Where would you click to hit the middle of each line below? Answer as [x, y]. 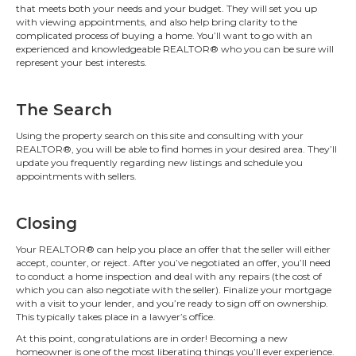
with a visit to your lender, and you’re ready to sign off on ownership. [172, 303]
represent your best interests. [81, 62]
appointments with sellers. [76, 176]
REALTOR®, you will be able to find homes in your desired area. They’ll [176, 149]
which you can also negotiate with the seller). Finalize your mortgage [174, 290]
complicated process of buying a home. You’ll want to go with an [164, 35]
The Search [64, 110]
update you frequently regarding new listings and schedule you [159, 163]
